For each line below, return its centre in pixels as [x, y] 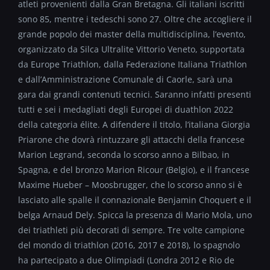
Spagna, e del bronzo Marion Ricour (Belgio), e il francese [134, 169]
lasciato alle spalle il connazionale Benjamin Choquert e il [135, 199]
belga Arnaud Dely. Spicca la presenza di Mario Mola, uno [135, 215]
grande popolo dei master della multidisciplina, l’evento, [132, 34]
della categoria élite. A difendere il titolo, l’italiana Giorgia [134, 124]
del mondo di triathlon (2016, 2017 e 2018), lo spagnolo [129, 245]
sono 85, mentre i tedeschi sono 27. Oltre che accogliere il [135, 19]
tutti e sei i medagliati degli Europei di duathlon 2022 [126, 109]
